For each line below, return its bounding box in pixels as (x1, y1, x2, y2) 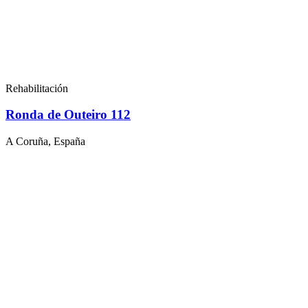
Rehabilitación (5, 82, 68, 94)
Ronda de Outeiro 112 (5, 107, 131, 122)
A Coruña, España (5, 135, 85, 148)
